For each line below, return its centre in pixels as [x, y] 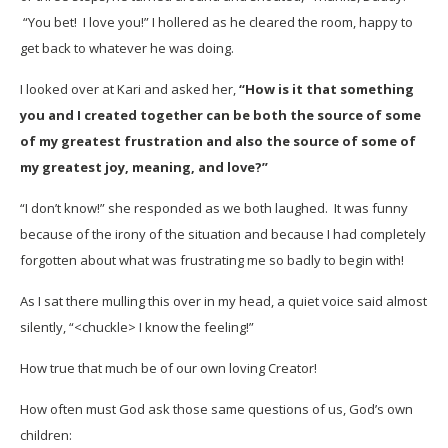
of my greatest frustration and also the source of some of [218, 141]
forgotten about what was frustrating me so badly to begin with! [212, 260]
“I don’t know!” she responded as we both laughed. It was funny [214, 208]
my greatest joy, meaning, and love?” [144, 167]
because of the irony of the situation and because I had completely [223, 234]
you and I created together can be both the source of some [220, 115]
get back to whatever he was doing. [127, 48]
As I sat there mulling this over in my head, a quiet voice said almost [223, 301]
